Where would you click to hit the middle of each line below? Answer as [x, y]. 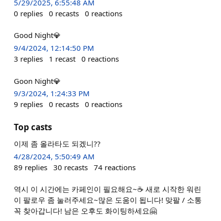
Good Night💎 [37, 35]
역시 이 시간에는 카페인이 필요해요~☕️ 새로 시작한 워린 [108, 189]
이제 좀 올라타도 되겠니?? [57, 143]
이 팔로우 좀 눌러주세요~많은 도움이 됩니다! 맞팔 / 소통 [108, 200]
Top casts [33, 127]
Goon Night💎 [37, 81]
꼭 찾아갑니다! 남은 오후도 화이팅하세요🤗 [85, 211]
